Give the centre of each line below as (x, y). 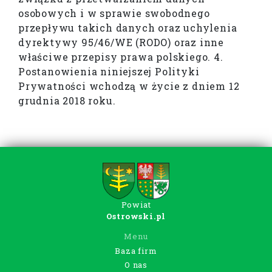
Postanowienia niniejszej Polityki (109, 72)
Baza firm (136, 251)
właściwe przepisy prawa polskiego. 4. (121, 57)
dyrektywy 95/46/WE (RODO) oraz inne (121, 42)
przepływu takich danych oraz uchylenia (128, 28)
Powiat (136, 205)
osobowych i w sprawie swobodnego (114, 13)
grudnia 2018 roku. (67, 101)
